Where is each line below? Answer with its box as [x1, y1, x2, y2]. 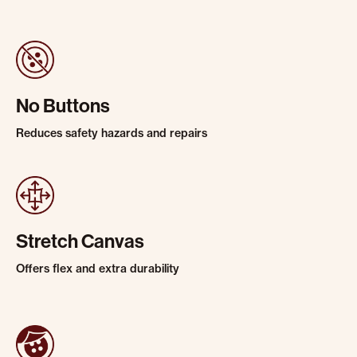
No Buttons [16, 95, 110, 117]
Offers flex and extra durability [16, 261, 179, 276]
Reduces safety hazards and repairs [16, 126, 207, 140]
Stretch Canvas [16, 230, 144, 253]
